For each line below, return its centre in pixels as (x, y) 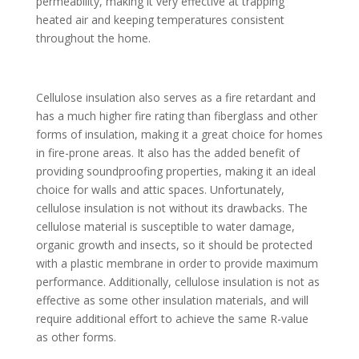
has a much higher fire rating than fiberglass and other (176, 116)
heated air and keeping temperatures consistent (160, 20)
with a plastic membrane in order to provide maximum (177, 264)
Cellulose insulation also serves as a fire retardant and (175, 98)
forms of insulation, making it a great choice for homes (179, 135)
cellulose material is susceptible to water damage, (165, 227)
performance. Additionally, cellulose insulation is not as (177, 282)
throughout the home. (95, 38)
